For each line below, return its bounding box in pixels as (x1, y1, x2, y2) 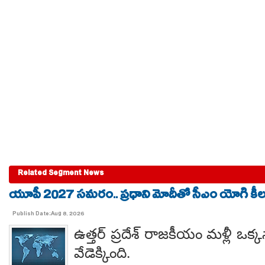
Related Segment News (18, 167, 104, 181)
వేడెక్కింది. (74, 245, 130, 261)
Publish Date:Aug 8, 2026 (12, 209, 85, 219)
